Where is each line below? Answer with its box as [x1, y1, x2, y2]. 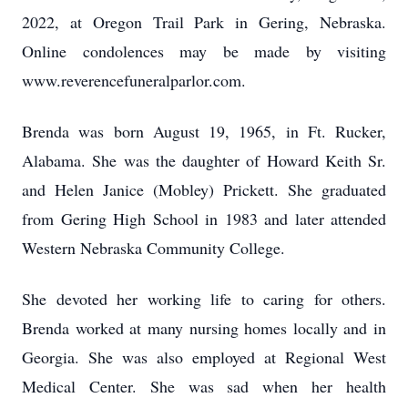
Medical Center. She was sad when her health [22, 375, 386, 397]
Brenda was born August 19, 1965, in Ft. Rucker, [22, 120, 386, 142]
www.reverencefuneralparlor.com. [22, 69, 246, 91]
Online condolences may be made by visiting [22, 40, 386, 62]
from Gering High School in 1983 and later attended [22, 208, 386, 229]
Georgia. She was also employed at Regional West [22, 346, 386, 368]
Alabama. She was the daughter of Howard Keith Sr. [22, 149, 386, 171]
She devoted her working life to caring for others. [22, 288, 386, 310]
